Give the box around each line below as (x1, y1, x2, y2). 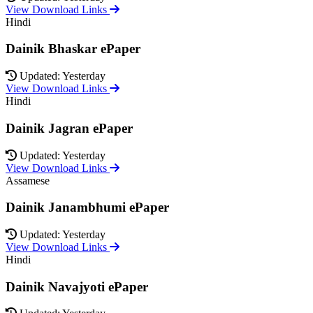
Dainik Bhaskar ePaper (6, 41, 140, 57)
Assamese (6, 174, 50, 187)
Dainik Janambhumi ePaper (6, 200, 169, 215)
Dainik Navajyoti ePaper (6, 279, 148, 294)
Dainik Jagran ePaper (6, 120, 133, 136)
